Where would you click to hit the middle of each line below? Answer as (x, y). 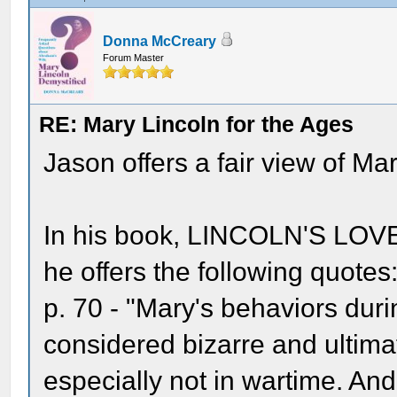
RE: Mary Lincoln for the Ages (197, 124)
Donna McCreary (160, 41)
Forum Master (134, 58)
